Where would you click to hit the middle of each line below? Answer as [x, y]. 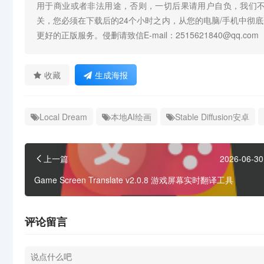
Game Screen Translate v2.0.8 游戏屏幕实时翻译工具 [134, 180]
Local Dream [63, 117]
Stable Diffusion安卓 [212, 117]
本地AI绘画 [131, 117]
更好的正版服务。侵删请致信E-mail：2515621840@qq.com [148, 35]
